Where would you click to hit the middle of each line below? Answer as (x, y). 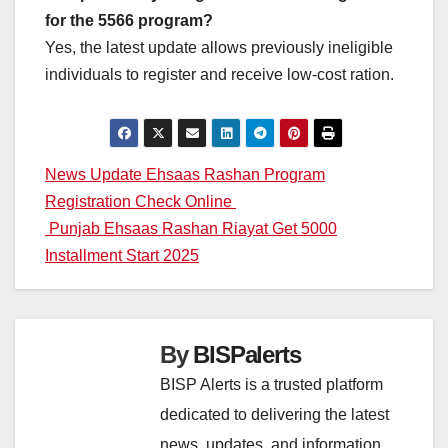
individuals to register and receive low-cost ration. (219, 75)
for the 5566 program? (129, 21)
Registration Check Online (140, 202)
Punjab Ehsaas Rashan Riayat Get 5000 (191, 229)
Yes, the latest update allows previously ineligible (219, 48)
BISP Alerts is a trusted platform (271, 385)
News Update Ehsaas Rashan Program (185, 175)
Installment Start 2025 (122, 256)
